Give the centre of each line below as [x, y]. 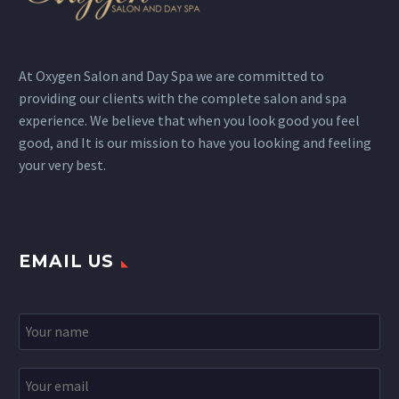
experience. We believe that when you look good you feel [189, 121]
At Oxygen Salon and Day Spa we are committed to [171, 76]
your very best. [62, 165]
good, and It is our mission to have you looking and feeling [195, 143]
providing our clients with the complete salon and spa [183, 98]
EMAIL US [66, 262]
